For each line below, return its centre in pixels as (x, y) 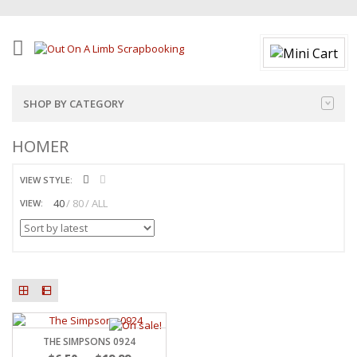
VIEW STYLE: (46, 180)
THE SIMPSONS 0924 (89, 341)
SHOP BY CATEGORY (74, 104)
